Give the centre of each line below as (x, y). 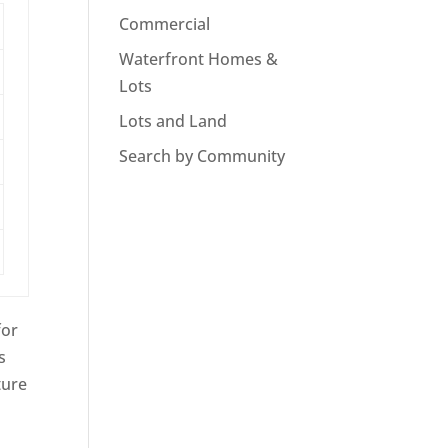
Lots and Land (173, 121)
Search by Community (202, 156)
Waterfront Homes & (199, 59)
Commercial (165, 24)
